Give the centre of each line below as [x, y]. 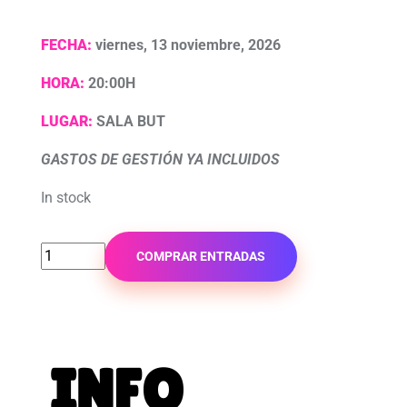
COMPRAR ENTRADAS [200, 257]
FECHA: [68, 45]
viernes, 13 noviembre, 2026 [188, 45]
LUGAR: [66, 121]
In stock [65, 197]
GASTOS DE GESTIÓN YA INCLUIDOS [160, 159]
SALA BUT [129, 121]
